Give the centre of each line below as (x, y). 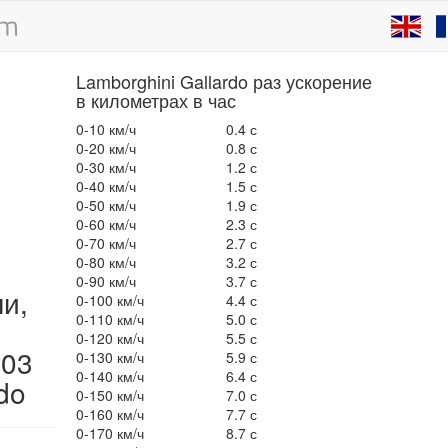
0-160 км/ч (109, 414)
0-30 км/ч (105, 167)
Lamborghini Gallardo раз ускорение (223, 81)
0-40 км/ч (105, 186)
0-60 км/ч (105, 224)
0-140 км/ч (109, 376)
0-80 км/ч (105, 262)
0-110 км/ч (109, 319)
